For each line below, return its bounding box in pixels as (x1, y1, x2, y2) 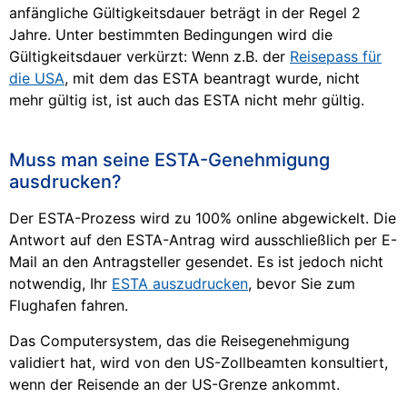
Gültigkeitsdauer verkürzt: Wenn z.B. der (9, 46, 290, 65)
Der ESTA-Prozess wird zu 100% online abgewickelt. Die (9, 209, 396, 228)
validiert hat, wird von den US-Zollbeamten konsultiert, (9, 352, 388, 372)
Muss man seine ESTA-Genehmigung (9, 149, 330, 172)
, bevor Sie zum (248, 274, 355, 293)
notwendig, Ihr (9, 274, 112, 293)
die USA (9, 68, 65, 87)
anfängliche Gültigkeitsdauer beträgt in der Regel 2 (9, 3, 361, 22)
